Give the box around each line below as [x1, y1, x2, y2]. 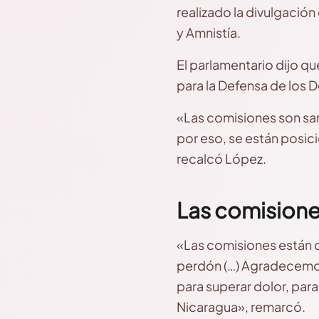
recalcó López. [177, 150, 266, 167]
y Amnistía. [177, 24, 241, 41]
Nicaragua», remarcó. [177, 298, 305, 315]
